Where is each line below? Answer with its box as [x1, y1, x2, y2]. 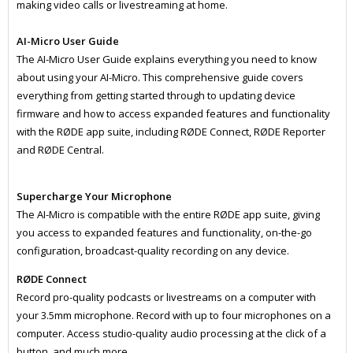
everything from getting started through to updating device [16, 88, 295, 103]
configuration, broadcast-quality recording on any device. [16, 243, 292, 258]
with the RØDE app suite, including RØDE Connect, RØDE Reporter [16, 124, 325, 139]
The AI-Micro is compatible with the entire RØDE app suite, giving [16, 207, 320, 222]
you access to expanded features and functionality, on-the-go [16, 225, 312, 240]
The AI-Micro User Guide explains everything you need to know [16, 52, 317, 67]
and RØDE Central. [16, 143, 104, 158]
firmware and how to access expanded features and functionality [16, 106, 330, 121]
